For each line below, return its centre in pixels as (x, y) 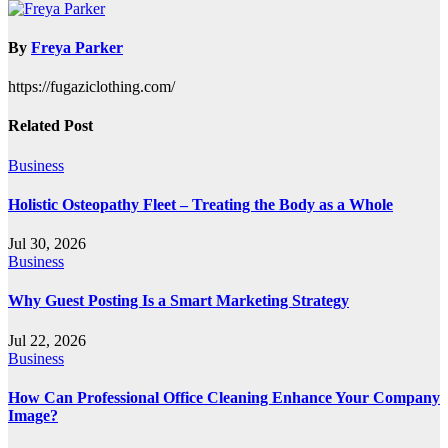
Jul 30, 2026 (47, 244)
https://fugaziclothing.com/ (91, 87)
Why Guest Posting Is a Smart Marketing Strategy (178, 301)
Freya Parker (77, 47)
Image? (33, 415)
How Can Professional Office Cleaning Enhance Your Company (224, 397)
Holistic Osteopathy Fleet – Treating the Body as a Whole (200, 204)
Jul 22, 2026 (47, 340)
